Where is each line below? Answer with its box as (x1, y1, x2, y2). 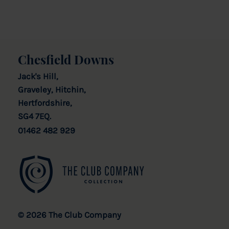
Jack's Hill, (18, 72, 58, 81)
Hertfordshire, (18, 98, 72, 108)
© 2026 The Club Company (18, 210, 121, 220)
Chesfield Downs (18, 51, 114, 67)
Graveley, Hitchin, (18, 85, 86, 95)
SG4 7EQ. (18, 111, 51, 121)
